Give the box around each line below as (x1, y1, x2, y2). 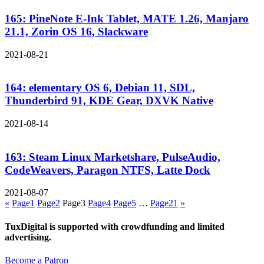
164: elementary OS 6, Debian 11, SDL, (5, 81, 195, 94)
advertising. (5, 232, 51, 242)
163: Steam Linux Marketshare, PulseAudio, (5, 150, 220, 163)
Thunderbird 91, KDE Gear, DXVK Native (5, 94, 213, 107)
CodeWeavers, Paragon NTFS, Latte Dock (5, 163, 210, 176)
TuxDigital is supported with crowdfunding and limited (5, 221, 225, 232)
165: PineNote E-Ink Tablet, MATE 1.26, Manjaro (5, 12, 249, 25)
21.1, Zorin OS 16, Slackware (5, 25, 148, 38)
